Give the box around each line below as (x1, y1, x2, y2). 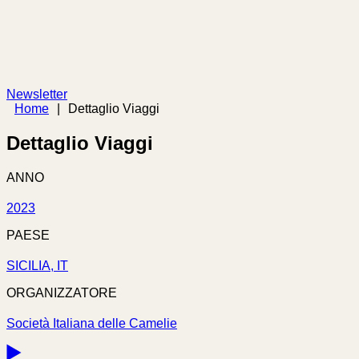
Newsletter (6, 87, 67, 101)
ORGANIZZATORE (6, 286, 117, 301)
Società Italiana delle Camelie (6, 317, 177, 331)
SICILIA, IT (6, 259, 68, 273)
